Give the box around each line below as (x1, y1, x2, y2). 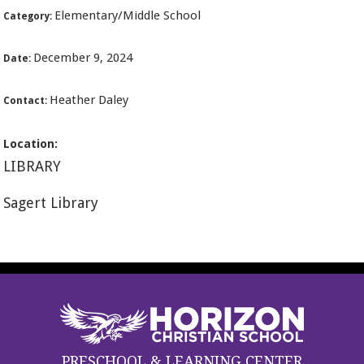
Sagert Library (3, 194, 99, 212)
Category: (3, 11, 55, 23)
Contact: (3, 95, 50, 107)
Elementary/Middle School (54, 8, 201, 24)
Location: (3, 137, 58, 151)
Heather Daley (50, 93, 129, 108)
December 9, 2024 (33, 50, 133, 66)
